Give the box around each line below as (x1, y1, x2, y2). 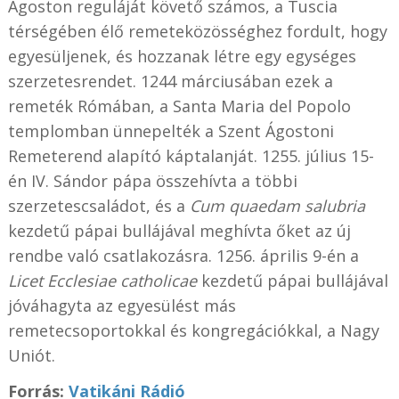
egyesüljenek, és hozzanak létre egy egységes (7, 45, 356, 67)
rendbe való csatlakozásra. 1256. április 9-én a (7, 244, 359, 266)
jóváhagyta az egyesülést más (7, 294, 236, 316)
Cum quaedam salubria (189, 194, 365, 216)
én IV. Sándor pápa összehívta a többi (7, 169, 297, 191)
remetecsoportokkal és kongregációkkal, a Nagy (7, 319, 379, 341)
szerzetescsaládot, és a (7, 194, 190, 216)
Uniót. (7, 344, 55, 366)
